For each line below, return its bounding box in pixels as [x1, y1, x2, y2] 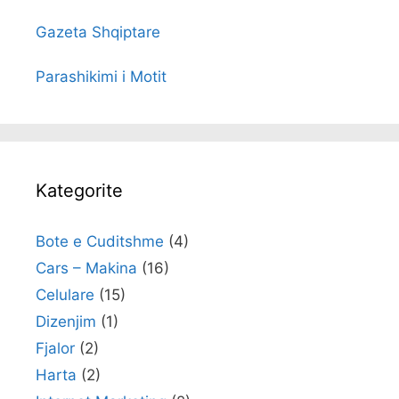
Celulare [36, 285, 94, 304]
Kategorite [36, 179, 123, 201]
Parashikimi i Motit [36, 67, 167, 85]
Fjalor [36, 338, 75, 357]
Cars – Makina [36, 258, 137, 277]
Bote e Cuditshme [36, 232, 164, 250]
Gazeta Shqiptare [36, 22, 160, 41]
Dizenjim [36, 312, 96, 330]
